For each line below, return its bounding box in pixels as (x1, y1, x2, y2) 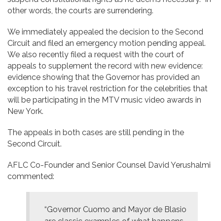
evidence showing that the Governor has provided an (7, 72, 200, 82)
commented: (7, 171, 54, 181)
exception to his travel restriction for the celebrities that (7, 83, 208, 93)
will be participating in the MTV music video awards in (7, 95, 201, 105)
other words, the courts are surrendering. (7, 5, 153, 15)
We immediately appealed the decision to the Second (7, 27, 203, 37)
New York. (7, 106, 43, 116)
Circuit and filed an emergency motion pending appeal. (7, 38, 208, 48)
